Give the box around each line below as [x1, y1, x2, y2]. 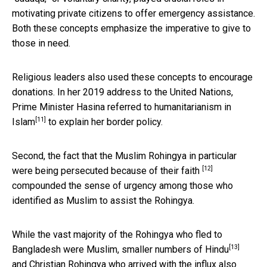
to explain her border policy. [46, 116, 163, 128]
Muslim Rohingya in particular [115, 150, 237, 162]
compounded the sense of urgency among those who [12, 179, 233, 191]
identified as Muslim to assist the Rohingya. [12, 194, 194, 206]
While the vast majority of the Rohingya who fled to [12, 228, 222, 240]
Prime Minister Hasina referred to [12, 101, 154, 113]
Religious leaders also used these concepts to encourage [12, 71, 253, 83]
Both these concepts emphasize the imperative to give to [12, 22, 251, 34]
